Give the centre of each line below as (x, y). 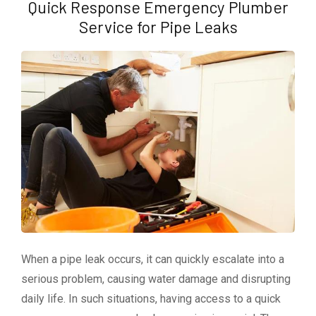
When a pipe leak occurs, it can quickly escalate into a (153, 260)
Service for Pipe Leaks (158, 27)
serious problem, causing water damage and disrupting (156, 279)
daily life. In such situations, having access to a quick (151, 299)
